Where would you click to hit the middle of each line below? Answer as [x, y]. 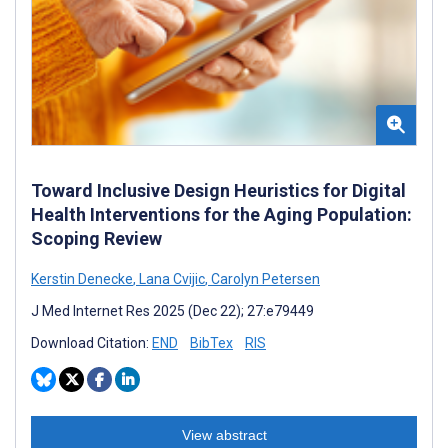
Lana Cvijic [170, 279]
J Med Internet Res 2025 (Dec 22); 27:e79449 [172, 311]
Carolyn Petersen [264, 279]
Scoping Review [96, 239]
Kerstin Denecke [82, 279]
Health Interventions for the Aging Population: [221, 215]
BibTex [211, 343]
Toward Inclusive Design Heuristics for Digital [218, 191]
